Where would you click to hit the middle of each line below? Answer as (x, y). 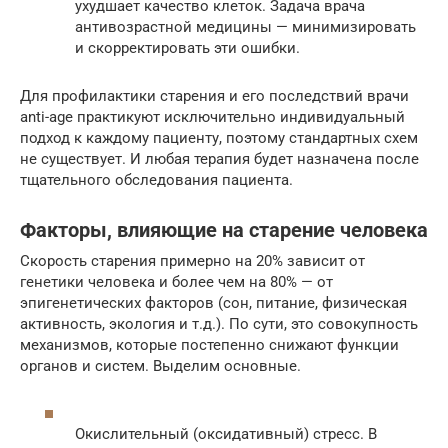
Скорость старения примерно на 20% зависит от (192, 261)
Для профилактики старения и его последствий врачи (214, 96)
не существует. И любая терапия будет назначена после (219, 159)
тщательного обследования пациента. (156, 180)
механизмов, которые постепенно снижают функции (209, 345)
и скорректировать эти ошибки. (187, 48)
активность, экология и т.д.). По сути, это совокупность (219, 324)
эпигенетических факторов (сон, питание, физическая (213, 303)
